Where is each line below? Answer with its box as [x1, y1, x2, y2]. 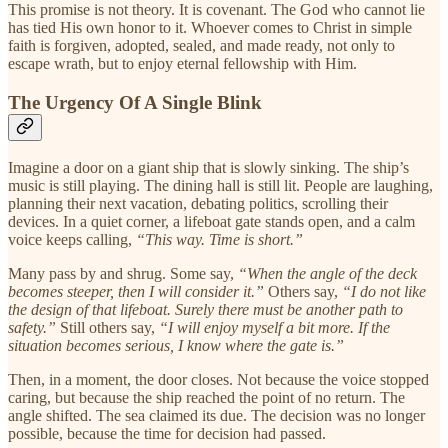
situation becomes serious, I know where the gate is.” [8, 337, 344, 355]
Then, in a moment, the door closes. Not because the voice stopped [8, 371, 429, 389]
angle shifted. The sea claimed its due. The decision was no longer [8, 407, 425, 425]
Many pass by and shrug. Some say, [8, 265, 238, 283]
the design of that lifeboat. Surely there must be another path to [8, 301, 403, 319]
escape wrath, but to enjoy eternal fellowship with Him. [8, 54, 357, 72]
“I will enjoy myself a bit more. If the [159, 319, 390, 337]
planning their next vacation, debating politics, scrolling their [8, 195, 388, 213]
